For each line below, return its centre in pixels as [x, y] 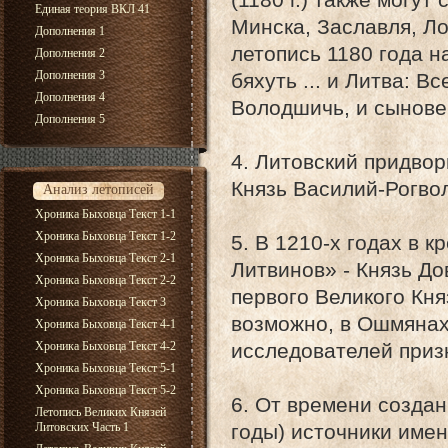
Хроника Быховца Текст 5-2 [105, 390]
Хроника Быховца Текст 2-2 [105, 280]
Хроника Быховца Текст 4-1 [105, 324]
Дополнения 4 [70, 97]
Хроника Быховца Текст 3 [100, 302]
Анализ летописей [98, 189]
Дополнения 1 [70, 31]
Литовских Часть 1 [82, 427]
